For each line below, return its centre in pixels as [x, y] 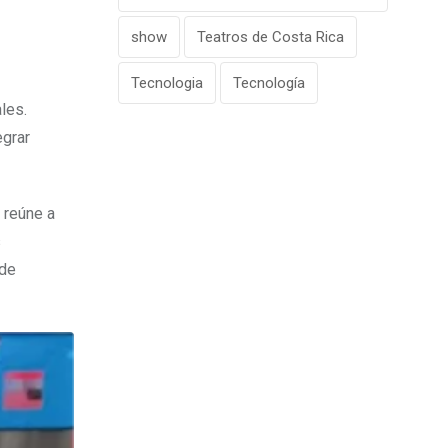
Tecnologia [167, 83]
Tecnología [269, 83]
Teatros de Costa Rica [270, 37]
